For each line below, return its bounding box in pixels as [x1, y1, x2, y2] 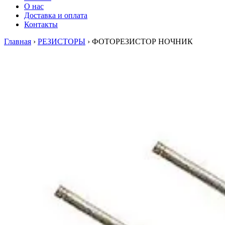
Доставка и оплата [24, 11, 87, 20]
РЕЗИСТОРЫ [38, 37, 85, 46]
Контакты [24, 20, 58, 29]
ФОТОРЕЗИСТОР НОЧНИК [92, 37, 193, 46]
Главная [4, 37, 31, 46]
